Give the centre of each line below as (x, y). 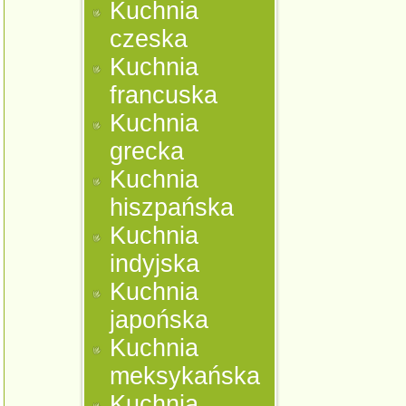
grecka (147, 151)
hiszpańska (172, 208)
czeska (149, 39)
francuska (164, 95)
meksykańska (185, 376)
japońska (159, 320)
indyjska (155, 264)
